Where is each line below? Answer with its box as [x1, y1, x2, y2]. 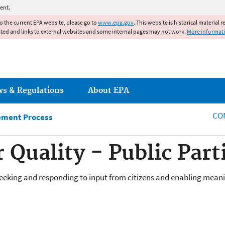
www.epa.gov [98, 19, 134, 26]
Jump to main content [74, 1, 151, 11]
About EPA [88, 85, 129, 95]
